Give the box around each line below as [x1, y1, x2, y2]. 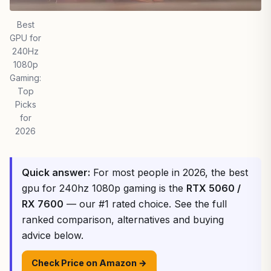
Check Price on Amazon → [31, 258, 147, 268]
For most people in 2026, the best [90, 166, 248, 178]
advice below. [22, 229, 83, 241]
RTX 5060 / [186, 182, 241, 194]
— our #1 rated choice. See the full [64, 198, 227, 210]
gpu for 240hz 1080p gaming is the [22, 182, 186, 194]
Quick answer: [22, 166, 90, 178]
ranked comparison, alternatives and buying [22, 214, 224, 226]
